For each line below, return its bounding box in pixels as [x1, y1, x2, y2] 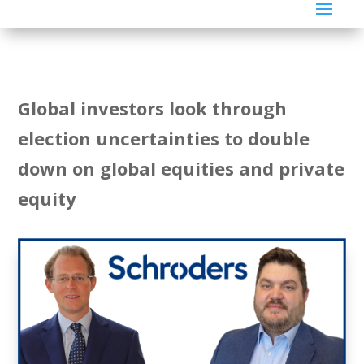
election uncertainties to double [18, 125, 310, 150]
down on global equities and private [18, 155, 345, 180]
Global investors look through [18, 95, 288, 120]
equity [18, 185, 77, 210]
